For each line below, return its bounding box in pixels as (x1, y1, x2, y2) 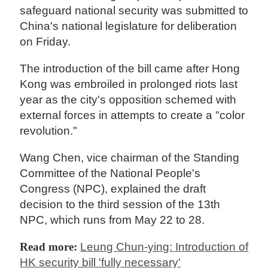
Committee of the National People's (20, 167, 201, 180)
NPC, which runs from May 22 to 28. (20, 214, 205, 227)
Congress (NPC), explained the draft (20, 182, 206, 196)
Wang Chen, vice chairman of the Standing (20, 151, 240, 165)
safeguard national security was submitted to (20, 4, 249, 17)
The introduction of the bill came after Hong (20, 62, 240, 75)
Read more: (20, 240, 81, 254)
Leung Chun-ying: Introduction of (80, 240, 249, 254)
